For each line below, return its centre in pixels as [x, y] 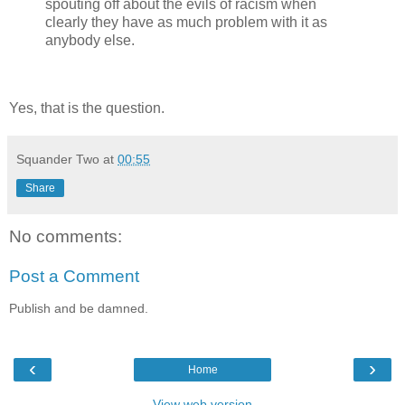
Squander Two [58, 160]
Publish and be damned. [79, 309]
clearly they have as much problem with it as [186, 22]
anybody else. [90, 40]
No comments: [66, 237]
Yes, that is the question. [87, 108]
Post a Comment [74, 277]
